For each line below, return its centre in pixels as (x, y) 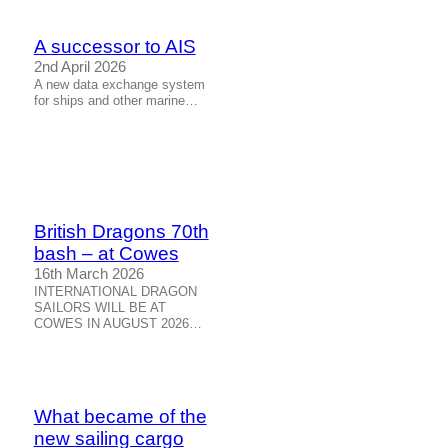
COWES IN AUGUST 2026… (117, 324)
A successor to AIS (114, 47)
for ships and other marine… (115, 101)
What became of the (120, 416)
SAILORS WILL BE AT (99, 308)
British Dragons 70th (121, 232)
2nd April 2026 (79, 67)
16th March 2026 (88, 274)
